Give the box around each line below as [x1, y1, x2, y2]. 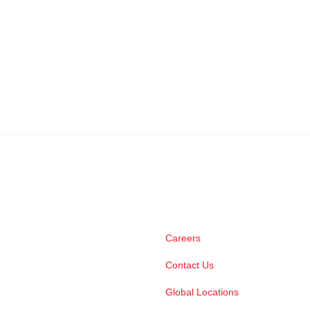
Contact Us [165, 259, 214, 271]
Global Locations [165, 286, 239, 298]
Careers [165, 232, 201, 244]
